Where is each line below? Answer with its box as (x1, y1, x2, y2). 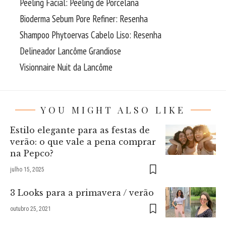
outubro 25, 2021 (10, 205, 51, 213)
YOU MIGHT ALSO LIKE (40, 104, 186, 117)
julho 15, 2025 (10, 166, 44, 174)
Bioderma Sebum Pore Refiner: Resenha (20, 13, 148, 25)
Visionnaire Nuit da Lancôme (20, 61, 112, 74)
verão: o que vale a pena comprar (10, 137, 156, 147)
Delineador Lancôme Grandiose (20, 45, 121, 58)
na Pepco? (10, 148, 53, 159)
